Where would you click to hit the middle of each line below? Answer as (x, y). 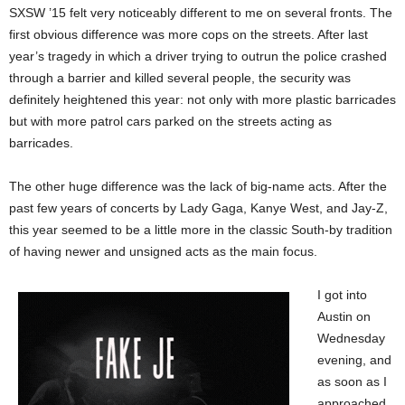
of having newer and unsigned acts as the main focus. (163, 251)
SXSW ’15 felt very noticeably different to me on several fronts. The (201, 13)
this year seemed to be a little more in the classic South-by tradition (201, 230)
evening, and (354, 360)
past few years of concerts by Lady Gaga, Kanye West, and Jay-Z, (198, 208)
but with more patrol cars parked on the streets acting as (170, 121)
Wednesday (351, 338)
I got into (342, 295)
